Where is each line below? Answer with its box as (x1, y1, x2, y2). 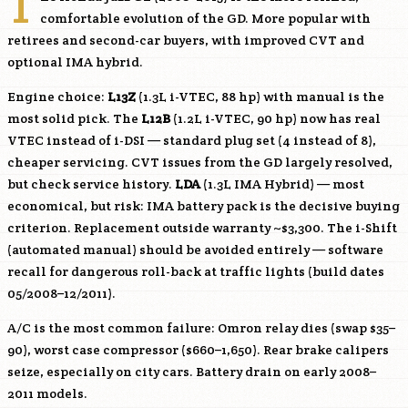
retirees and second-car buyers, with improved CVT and (7, 32, 364, 48)
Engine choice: (7, 88, 107, 105)
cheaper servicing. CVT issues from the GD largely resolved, (7, 154, 393, 170)
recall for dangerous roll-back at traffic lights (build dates (7, 263, 384, 280)
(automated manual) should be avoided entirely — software (7, 241, 383, 258)
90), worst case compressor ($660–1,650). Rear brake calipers (7, 342, 389, 358)
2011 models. (7, 385, 87, 402)
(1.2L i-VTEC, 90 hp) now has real (170, 110, 381, 127)
